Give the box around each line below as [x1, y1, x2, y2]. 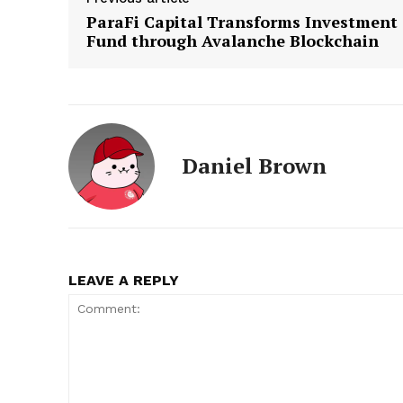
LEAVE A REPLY [68, 271, 179, 289]
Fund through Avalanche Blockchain [86, 29, 379, 51]
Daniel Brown [182, 150, 327, 180]
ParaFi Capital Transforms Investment [86, 10, 398, 32]
